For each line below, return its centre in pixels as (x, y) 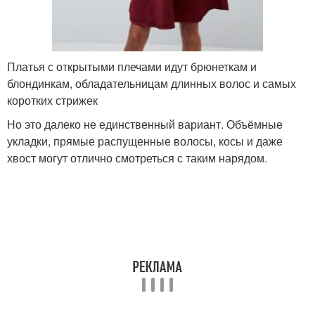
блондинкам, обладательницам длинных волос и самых (152, 83)
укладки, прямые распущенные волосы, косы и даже (145, 141)
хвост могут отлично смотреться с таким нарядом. (137, 157)
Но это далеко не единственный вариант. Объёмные (145, 124)
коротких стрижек (52, 100)
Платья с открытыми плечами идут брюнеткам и (132, 66)
